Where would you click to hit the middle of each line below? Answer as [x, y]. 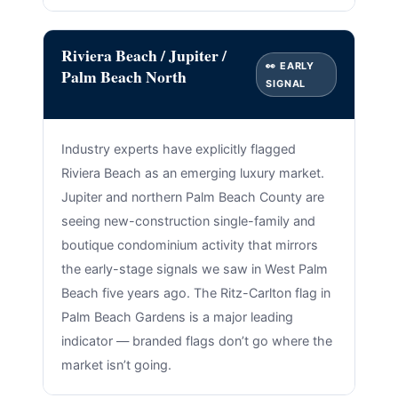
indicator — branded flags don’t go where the [196, 340]
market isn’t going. [116, 364]
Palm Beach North [123, 76]
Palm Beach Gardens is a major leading [177, 316]
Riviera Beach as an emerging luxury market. [192, 172]
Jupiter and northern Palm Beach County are [192, 196]
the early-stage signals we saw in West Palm [194, 268]
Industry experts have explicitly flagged [178, 148]
